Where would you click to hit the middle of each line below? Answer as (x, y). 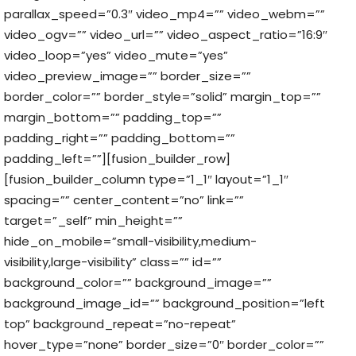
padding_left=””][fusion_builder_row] (117, 158)
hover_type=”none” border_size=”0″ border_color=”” (164, 344)
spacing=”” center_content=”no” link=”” (124, 199)
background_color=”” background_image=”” (138, 282)
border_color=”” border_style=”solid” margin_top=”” (163, 96)
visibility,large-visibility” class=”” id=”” (113, 261)
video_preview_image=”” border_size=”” (128, 75)
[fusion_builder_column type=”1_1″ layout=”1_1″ (146, 179)
